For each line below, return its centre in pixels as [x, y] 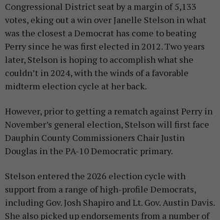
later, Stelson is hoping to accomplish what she [99, 60]
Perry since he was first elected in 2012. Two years [105, 46]
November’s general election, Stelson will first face [107, 124]
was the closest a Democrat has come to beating [101, 33]
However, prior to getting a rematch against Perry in [109, 111]
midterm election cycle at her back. [77, 86]
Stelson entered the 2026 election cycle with [95, 176]
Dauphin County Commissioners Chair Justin [95, 138]
